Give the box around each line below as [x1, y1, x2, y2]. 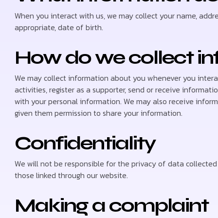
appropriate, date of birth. [15, 21, 103, 33]
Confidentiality [15, 131, 156, 155]
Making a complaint [15, 194, 208, 217]
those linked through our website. [15, 169, 128, 181]
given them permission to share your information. [15, 107, 182, 119]
